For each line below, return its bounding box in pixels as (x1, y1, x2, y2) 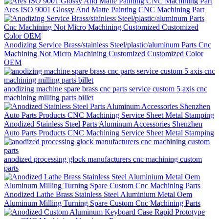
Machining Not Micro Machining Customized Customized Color (4, 49, 203, 58)
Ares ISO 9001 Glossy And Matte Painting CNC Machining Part (4, 5, 204, 14)
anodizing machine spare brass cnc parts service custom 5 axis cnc (4, 84, 207, 93)
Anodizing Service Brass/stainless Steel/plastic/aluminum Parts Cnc (4, 40, 211, 49)
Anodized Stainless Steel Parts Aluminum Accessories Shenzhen (4, 119, 202, 128)
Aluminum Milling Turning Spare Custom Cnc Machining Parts (4, 198, 200, 207)
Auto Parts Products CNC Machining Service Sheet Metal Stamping (4, 128, 214, 137)
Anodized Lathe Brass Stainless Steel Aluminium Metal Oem (4, 190, 192, 198)
